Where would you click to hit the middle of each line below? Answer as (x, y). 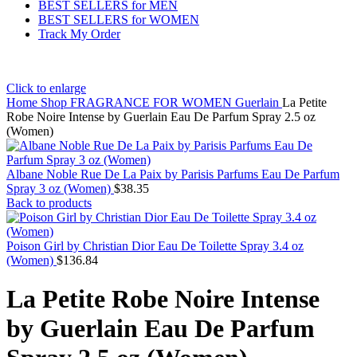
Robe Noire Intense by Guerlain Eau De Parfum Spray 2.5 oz (161, 117)
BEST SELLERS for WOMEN (119, 20)
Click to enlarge (46, 88)
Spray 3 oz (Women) (60, 188)
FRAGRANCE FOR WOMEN (153, 102)
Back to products (49, 203)
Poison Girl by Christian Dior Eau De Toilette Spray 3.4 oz (155, 246)
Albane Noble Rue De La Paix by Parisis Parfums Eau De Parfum (173, 174)
